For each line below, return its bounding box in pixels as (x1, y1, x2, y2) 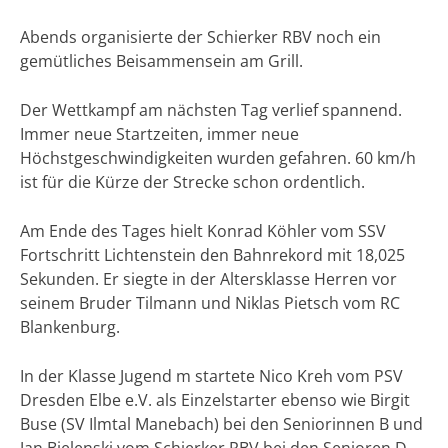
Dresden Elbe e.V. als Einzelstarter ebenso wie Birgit (20, 389, 410, 412)
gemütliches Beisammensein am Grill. (20, 50, 303, 73)
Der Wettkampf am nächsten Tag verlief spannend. (20, 99, 402, 122)
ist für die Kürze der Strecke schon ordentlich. (20, 171, 365, 194)
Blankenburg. (20, 316, 120, 339)
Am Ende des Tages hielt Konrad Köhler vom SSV (20, 220, 386, 243)
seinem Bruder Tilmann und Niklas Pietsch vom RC (20, 292, 400, 315)
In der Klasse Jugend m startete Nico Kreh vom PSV (20, 365, 403, 388)
